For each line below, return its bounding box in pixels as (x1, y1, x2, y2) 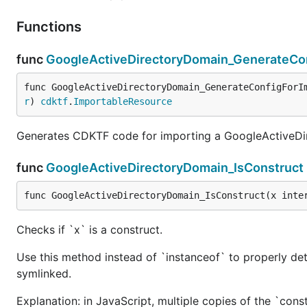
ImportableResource (73, 95, 172, 107)
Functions (16, 18, 85, 35)
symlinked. (16, 266, 71, 280)
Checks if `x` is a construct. (16, 222, 162, 236)
